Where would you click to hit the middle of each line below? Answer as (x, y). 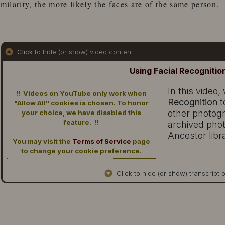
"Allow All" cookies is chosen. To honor (81, 103)
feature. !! (81, 122)
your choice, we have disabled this (81, 112)
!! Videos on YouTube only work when (81, 93)
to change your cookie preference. (81, 150)
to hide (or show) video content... (86, 51)
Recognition (192, 102)
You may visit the (42, 141)
